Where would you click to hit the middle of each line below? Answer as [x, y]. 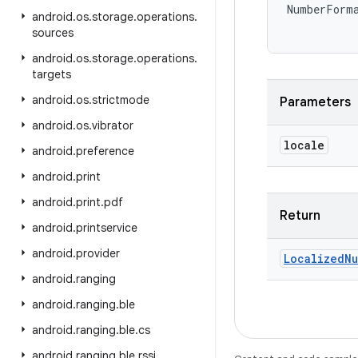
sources [53, 33]
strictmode [121, 100]
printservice [107, 228]
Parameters [315, 102]
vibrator [113, 125]
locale [304, 145]
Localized [314, 259]
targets [52, 74]
